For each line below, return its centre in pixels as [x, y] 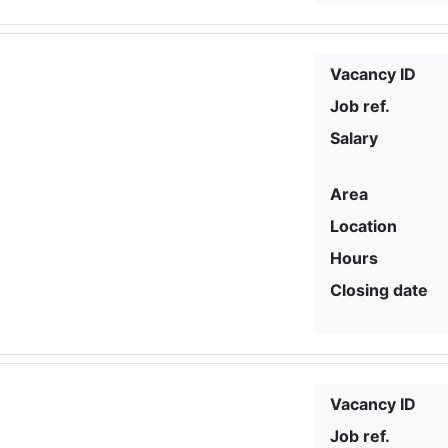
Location [364, 225]
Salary [354, 137]
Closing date [379, 289]
